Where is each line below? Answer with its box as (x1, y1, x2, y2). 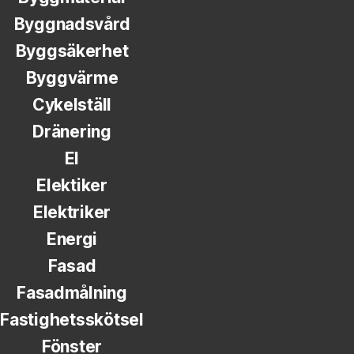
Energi (46, 229, 98, 249)
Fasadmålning (17, 283, 127, 303)
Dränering (32, 122, 111, 141)
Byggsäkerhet (15, 41, 129, 61)
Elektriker (32, 202, 111, 222)
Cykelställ (32, 95, 112, 115)
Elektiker (36, 175, 107, 195)
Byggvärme (25, 68, 119, 88)
